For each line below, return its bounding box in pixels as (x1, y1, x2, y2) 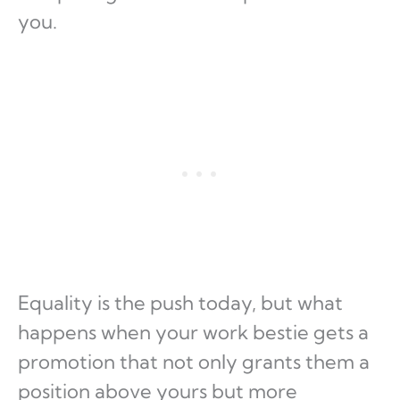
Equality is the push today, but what (18, 290, 343, 316)
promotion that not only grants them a (18, 349, 370, 375)
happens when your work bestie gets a (18, 320, 369, 346)
